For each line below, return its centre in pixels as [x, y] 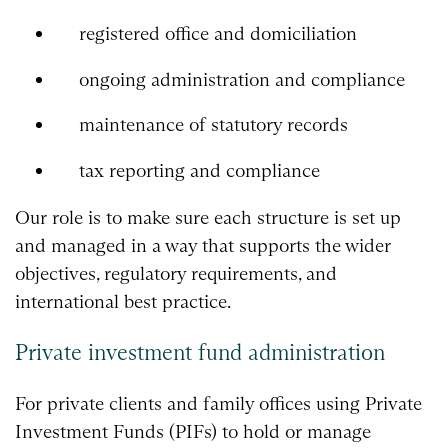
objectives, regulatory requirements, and [176, 274]
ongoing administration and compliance [241, 79]
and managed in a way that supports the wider [203, 246]
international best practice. [123, 302]
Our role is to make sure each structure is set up [208, 218]
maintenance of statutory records [213, 125]
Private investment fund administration [200, 352]
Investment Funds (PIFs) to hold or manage [193, 431]
